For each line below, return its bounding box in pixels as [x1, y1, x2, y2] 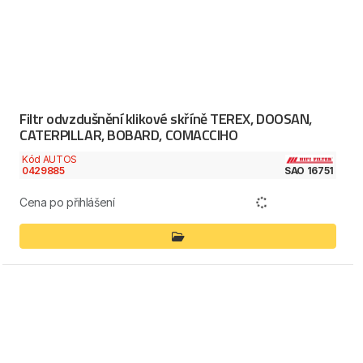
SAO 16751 [284, 164, 334, 177]
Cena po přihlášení [19, 195, 115, 210]
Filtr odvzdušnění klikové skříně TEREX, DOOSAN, [19, 107, 312, 130]
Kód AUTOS [22, 152, 77, 165]
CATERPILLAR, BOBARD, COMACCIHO [19, 123, 238, 146]
